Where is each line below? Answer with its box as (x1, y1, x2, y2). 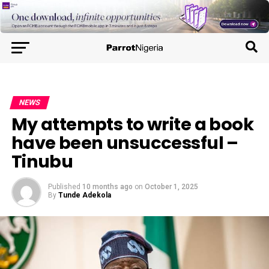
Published (47, 183, 80, 192)
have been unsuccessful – (11, 131, 238, 156)
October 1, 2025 (144, 183, 198, 192)
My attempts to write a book (11, 112, 254, 137)
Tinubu (11, 150, 73, 174)
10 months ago (82, 183, 133, 192)
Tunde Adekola (58, 191, 111, 200)
